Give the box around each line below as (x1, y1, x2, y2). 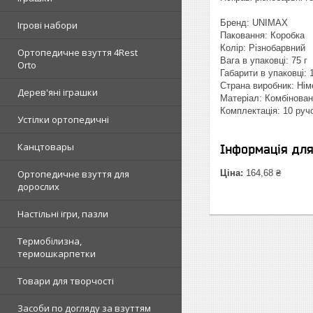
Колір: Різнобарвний (220, 43, 305, 53)
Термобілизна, (17, 235, 82, 247)
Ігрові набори (17, 19, 78, 31)
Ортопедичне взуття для (17, 168, 129, 180)
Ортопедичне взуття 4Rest (17, 46, 138, 59)
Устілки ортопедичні (17, 113, 109, 126)
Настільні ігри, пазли (17, 208, 108, 220)
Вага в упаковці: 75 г (220, 55, 307, 66)
